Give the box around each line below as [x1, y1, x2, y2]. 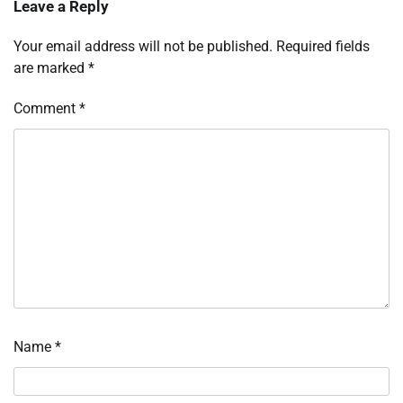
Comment [13, 100, 79, 118]
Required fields [276, 38, 370, 56]
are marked [13, 59, 88, 77]
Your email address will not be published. [13, 38, 273, 56]
